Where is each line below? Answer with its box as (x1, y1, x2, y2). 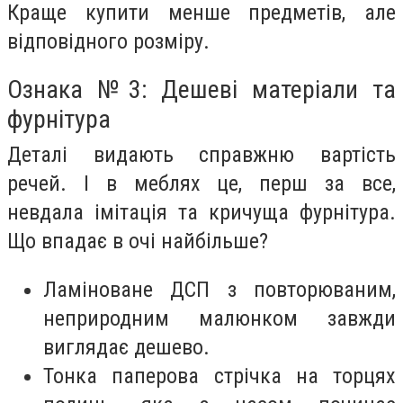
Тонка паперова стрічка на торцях (43, 363, 396, 389)
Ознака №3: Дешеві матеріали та (7, 75, 396, 105)
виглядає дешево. (43, 334, 210, 360)
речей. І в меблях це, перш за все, (7, 171, 396, 197)
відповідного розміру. (7, 28, 210, 54)
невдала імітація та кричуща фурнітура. (7, 200, 396, 226)
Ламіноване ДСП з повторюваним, (43, 276, 396, 302)
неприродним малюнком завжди (43, 305, 396, 331)
